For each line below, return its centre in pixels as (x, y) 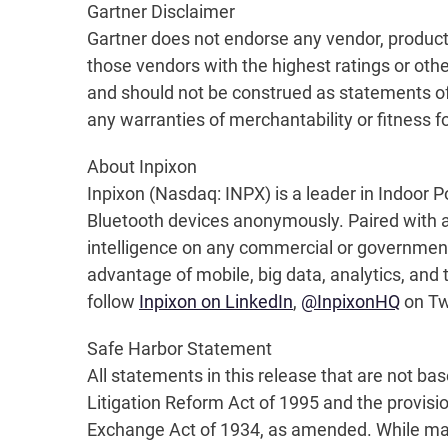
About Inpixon (142, 166)
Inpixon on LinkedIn (216, 301)
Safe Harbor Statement (179, 348)
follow (113, 301)
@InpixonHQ (350, 301)
